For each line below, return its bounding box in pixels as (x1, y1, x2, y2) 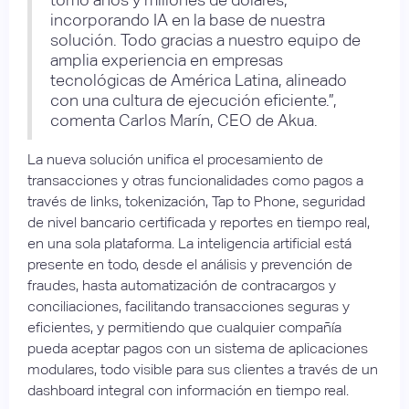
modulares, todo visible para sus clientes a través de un (27, 360, 378, 378)
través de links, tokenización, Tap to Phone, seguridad (27, 192, 365, 210)
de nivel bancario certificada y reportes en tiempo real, (27, 213, 370, 231)
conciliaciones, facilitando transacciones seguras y (27, 297, 350, 315)
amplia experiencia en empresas (50, 49, 283, 69)
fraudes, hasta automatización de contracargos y (27, 276, 336, 294)
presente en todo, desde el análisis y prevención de (27, 255, 352, 273)
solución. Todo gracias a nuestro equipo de (50, 29, 361, 49)
